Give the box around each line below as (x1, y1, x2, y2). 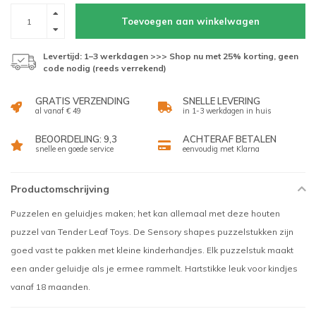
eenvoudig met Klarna (183, 144, 260, 154)
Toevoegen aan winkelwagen (121, 16, 260, 27)
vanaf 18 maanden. (11, 281, 90, 292)
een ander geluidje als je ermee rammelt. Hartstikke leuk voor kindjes (11, 263, 298, 274)
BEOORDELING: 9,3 (35, 133, 117, 145)
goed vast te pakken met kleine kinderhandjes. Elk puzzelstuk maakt (11, 245, 293, 255)
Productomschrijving (11, 183, 109, 195)
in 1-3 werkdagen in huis (183, 106, 272, 116)
